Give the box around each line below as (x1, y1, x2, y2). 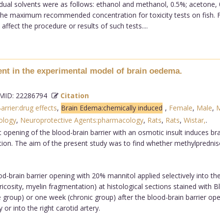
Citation (60, 90, 89, 100)
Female (168, 103, 192, 112)
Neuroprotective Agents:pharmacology (20, 115, 143, 125)
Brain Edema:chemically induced (60, 103, 163, 112)
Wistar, (183, 115, 206, 125)
